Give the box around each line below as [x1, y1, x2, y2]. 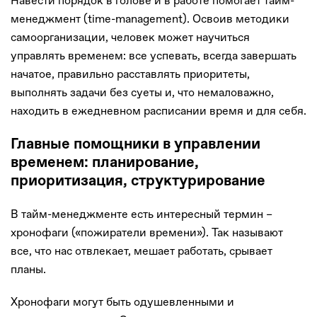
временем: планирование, [11, 155, 199, 171]
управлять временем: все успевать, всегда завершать [11, 48, 296, 62]
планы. [11, 263, 46, 277]
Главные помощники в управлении [11, 137, 260, 153]
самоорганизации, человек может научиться [11, 30, 250, 44]
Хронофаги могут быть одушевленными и [11, 295, 234, 309]
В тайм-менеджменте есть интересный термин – [11, 207, 272, 221]
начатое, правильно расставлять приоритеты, [11, 67, 250, 81]
